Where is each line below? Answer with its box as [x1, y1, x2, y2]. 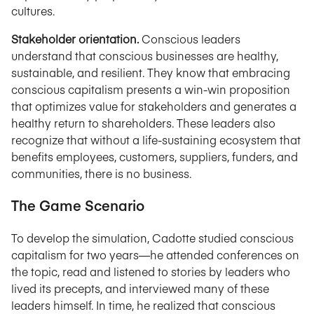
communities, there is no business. [11, 165, 191, 181]
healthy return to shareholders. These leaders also [11, 115, 275, 130]
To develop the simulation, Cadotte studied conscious [11, 230, 294, 245]
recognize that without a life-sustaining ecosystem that [11, 132, 301, 147]
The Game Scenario [11, 196, 144, 214]
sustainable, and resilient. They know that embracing [11, 64, 290, 80]
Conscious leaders [139, 31, 240, 46]
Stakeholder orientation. [11, 31, 139, 46]
